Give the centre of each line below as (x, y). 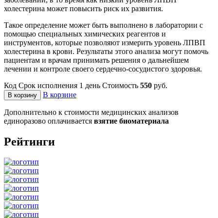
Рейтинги (29, 141)
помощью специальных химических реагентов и (85, 34)
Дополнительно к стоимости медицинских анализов (91, 112)
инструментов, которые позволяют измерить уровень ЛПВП (105, 42)
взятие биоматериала (131, 121)
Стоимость (120, 85)
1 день (90, 85)
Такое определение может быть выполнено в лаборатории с (103, 25)
